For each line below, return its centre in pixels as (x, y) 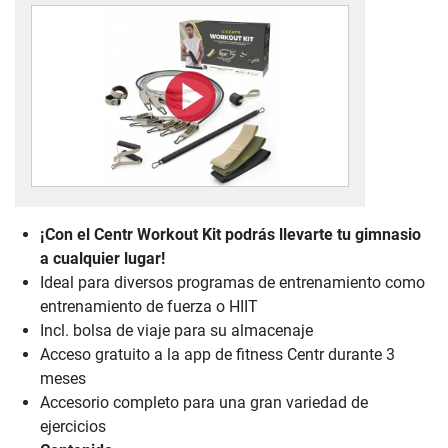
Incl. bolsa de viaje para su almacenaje (176, 331)
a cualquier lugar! (102, 259)
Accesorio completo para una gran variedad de (204, 403)
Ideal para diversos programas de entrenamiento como (232, 283)
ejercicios (73, 427)
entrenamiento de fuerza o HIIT (149, 307)
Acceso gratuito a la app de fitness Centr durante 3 (217, 355)
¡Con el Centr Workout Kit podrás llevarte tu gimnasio (230, 235)
